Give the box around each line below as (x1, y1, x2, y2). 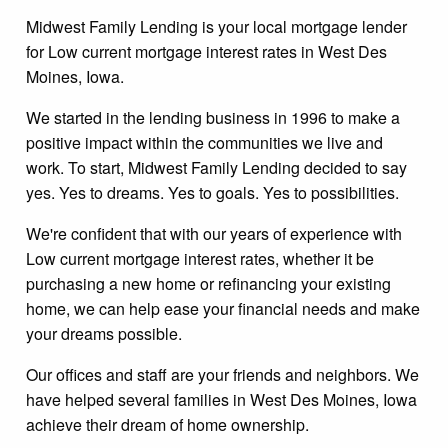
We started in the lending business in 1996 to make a (26, 106, 400, 129)
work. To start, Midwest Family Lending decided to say (26, 156, 407, 179)
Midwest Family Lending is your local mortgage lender (26, 15, 407, 38)
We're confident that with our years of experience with (26, 222, 402, 245)
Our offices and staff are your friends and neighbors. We (26, 363, 419, 386)
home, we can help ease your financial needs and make (26, 297, 420, 320)
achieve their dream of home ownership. (26, 413, 309, 436)
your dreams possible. (26, 322, 182, 345)
